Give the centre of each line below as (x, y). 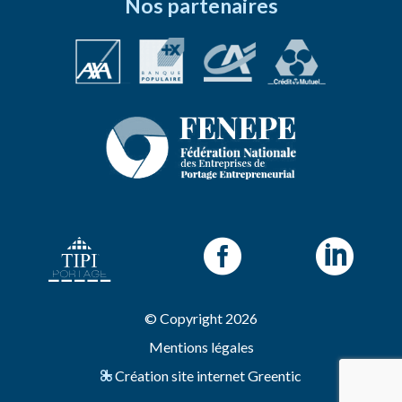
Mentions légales (201, 346)
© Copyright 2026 (201, 318)
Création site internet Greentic (207, 375)
